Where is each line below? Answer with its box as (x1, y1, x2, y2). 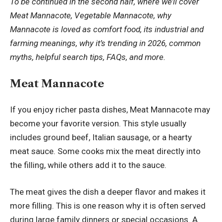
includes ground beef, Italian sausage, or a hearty (10, 132, 192, 143)
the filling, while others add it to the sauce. (10, 160, 166, 170)
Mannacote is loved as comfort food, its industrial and (10, 24, 204, 35)
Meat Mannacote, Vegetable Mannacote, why (10, 10, 171, 21)
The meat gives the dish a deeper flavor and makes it (10, 186, 206, 197)
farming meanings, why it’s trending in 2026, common (10, 38, 201, 49)
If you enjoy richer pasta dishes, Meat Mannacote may (10, 105, 210, 115)
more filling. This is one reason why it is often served (10, 200, 206, 211)
